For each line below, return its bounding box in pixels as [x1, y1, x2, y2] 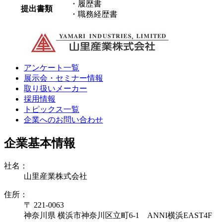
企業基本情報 [4, 136, 75, 150]
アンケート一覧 [24, 63, 79, 72]
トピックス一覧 [24, 105, 79, 113]
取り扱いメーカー [24, 84, 87, 93]
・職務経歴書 [70, 9, 117, 18]
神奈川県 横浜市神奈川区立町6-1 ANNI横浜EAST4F [24, 211, 212, 220]
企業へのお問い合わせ [24, 115, 103, 124]
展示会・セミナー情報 [24, 73, 103, 82]
